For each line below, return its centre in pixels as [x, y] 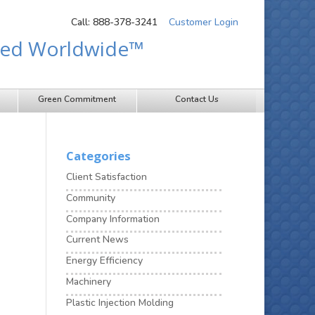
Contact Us [197, 99]
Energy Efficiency [104, 261]
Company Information [113, 219]
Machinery [89, 281]
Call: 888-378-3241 [114, 22]
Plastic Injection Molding [120, 302]
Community [91, 198]
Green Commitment [77, 99]
